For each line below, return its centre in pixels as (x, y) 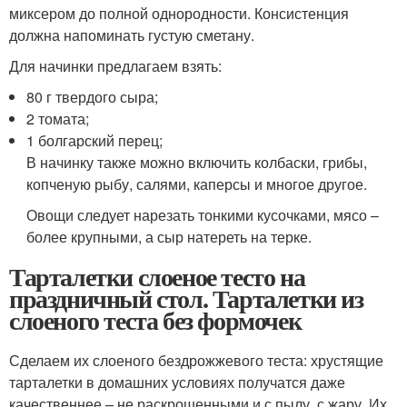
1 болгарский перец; (95, 140)
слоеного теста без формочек (155, 320)
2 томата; (58, 118)
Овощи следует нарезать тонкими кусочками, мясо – (203, 214)
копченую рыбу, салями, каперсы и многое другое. (197, 184)
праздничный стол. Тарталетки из (186, 298)
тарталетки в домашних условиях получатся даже (177, 382)
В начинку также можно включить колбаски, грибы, (197, 162)
